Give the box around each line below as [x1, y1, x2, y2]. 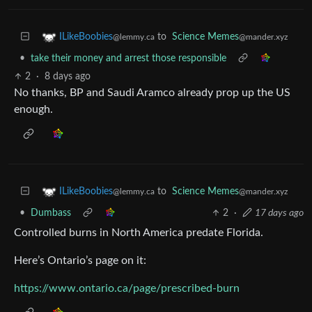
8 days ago [45, 72, 91, 81]
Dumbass [31, 208, 71, 218]
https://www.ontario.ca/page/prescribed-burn [14, 283, 240, 294]
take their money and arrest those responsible [31, 54, 226, 63]
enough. [14, 104, 53, 115]
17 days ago [255, 208, 304, 218]
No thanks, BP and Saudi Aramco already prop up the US [14, 87, 290, 98]
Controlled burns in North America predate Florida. [14, 227, 263, 238]
